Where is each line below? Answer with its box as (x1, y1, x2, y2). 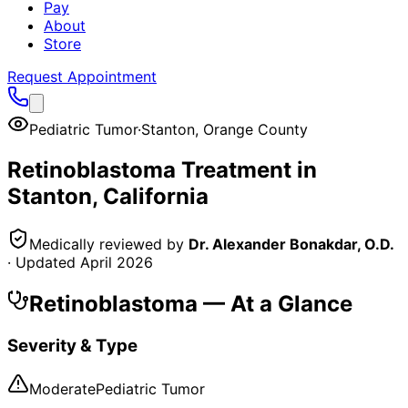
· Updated (7, 252, 80, 271)
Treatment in (176, 156, 317, 183)
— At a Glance (198, 290, 352, 317)
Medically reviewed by (29, 234, 184, 253)
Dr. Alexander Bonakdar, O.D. (189, 234, 394, 253)
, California (92, 182, 209, 209)
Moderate (29, 380, 96, 399)
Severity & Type (7, 334, 138, 356)
